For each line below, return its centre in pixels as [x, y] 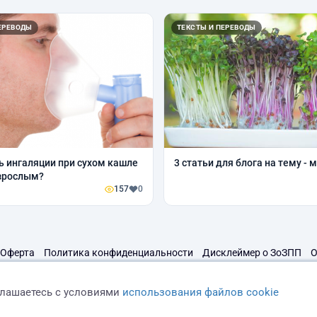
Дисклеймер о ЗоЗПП [252, 253]
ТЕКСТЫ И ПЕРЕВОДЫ [217, 28]
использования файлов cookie [201, 292]
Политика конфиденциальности [119, 253]
